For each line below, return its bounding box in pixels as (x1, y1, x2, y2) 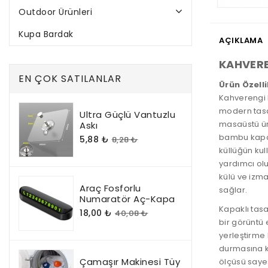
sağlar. (219, 184, 248, 196)
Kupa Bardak (19, 28, 74, 40)
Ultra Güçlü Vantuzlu (80, 108, 175, 121)
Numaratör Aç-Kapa (80, 193, 175, 205)
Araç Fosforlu (80, 182, 141, 194)
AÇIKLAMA (219, 35, 263, 47)
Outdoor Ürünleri (19, 6, 92, 18)
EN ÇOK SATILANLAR (19, 72, 121, 86)
